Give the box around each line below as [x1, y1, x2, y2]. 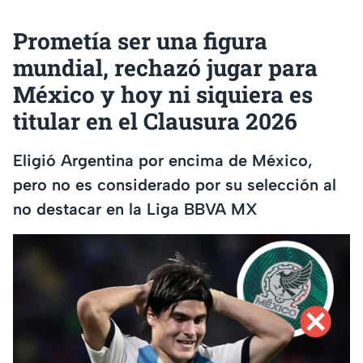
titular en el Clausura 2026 [13, 106, 297, 137]
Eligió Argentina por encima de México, [13, 150, 313, 170]
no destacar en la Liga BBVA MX [13, 199, 258, 219]
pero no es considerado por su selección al [13, 174, 336, 194]
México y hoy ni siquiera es [13, 79, 313, 110]
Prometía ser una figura [13, 26, 267, 57]
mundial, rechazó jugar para [13, 53, 318, 83]
